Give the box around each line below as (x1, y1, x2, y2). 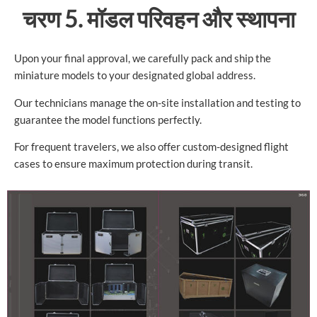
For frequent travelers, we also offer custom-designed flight (14, 141, 289, 154)
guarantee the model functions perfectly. (14, 113, 202, 126)
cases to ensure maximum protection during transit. (14, 158, 253, 171)
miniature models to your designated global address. (14, 69, 255, 82)
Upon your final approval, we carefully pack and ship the (14, 52, 271, 65)
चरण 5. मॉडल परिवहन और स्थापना (22, 5, 295, 33)
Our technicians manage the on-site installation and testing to (14, 96, 301, 109)
